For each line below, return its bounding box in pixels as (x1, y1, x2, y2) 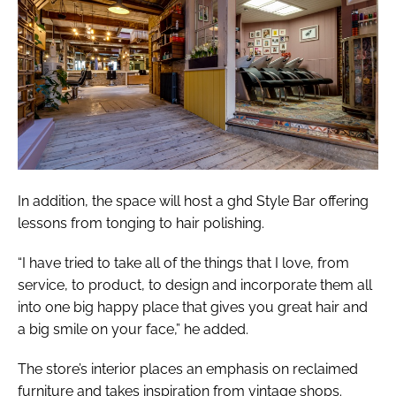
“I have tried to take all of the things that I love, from (18, 255, 349, 272)
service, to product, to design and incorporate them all (18, 277, 372, 294)
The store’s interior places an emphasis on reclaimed (18, 361, 358, 378)
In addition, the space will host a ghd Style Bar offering (18, 193, 369, 210)
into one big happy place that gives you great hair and (18, 299, 368, 316)
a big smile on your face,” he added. (18, 321, 248, 339)
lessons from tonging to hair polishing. (18, 215, 264, 232)
